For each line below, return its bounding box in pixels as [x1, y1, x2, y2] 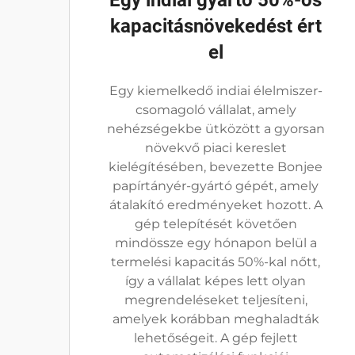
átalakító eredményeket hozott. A [109, 197, 323, 212]
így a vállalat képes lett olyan [125, 273, 306, 288]
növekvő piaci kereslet [144, 140, 287, 155]
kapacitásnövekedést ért [109, 15, 322, 37]
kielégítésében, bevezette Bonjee [109, 159, 323, 174]
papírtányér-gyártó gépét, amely [113, 178, 319, 193]
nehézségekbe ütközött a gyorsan [106, 121, 325, 136]
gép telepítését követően [134, 216, 297, 231]
